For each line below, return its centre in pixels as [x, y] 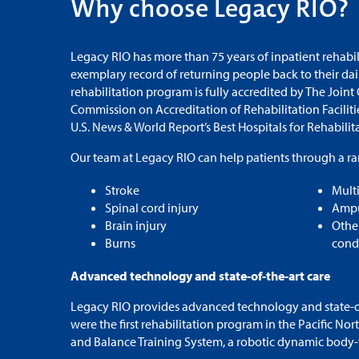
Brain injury [136, 226]
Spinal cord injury [152, 208]
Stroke [122, 190]
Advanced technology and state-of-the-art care [200, 276]
